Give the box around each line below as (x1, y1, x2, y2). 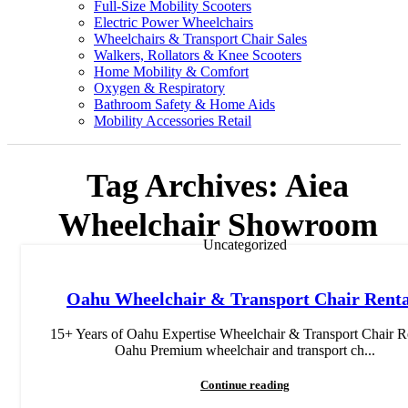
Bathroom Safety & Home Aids (94, 97, 275, 112)
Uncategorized (203, 237, 287, 253)
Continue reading (200, 378, 290, 393)
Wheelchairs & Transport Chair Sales (94, 31, 307, 46)
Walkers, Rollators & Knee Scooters (94, 47, 301, 63)
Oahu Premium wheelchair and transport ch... (115, 342, 375, 359)
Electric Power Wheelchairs (94, 15, 253, 30)
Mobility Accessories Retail (94, 113, 251, 128)
